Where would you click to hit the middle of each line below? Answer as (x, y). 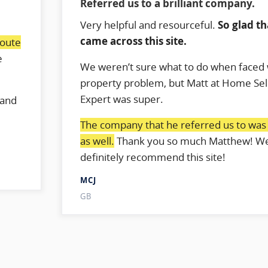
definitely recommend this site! (153, 157)
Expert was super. (122, 99)
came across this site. (134, 41)
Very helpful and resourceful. (149, 25)
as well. (98, 141)
